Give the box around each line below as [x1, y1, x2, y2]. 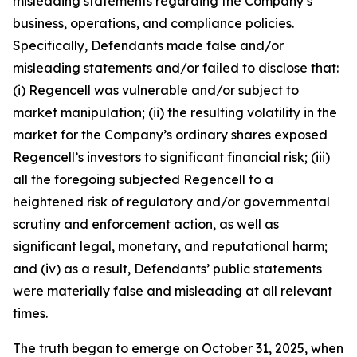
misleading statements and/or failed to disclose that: [13, 60, 339, 76]
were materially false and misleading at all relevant [13, 283, 332, 299]
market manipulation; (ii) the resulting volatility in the [13, 104, 337, 120]
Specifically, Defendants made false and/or [13, 37, 284, 53]
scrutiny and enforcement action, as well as [13, 216, 279, 232]
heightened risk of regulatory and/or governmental [13, 194, 330, 210]
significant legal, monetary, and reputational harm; [13, 238, 328, 254]
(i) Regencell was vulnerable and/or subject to [13, 82, 299, 98]
